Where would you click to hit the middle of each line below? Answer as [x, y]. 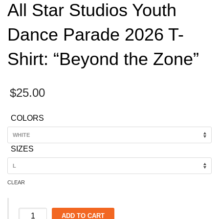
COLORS [28, 118]
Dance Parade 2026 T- [96, 34]
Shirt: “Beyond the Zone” [103, 59]
